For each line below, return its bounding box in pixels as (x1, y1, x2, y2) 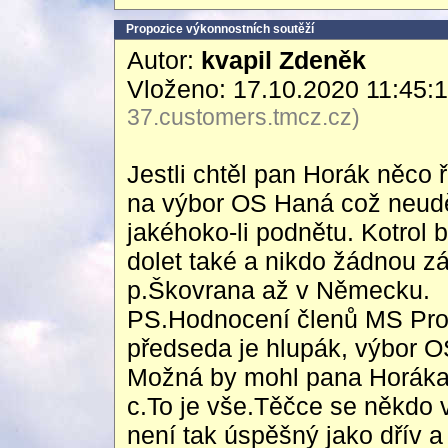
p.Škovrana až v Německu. (127, 276, 430, 304)
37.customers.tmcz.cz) (127, 104, 360, 130)
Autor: (127, 46, 201, 74)
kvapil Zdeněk (201, 46, 366, 74)
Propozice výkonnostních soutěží (126, 22, 314, 36)
